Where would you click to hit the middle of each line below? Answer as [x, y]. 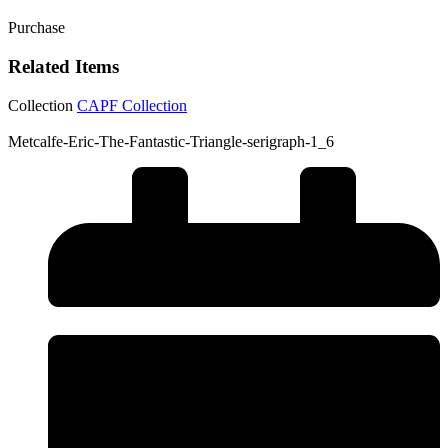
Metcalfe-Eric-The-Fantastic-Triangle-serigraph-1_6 [171, 141]
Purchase [36, 28]
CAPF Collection [132, 105]
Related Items [63, 67]
